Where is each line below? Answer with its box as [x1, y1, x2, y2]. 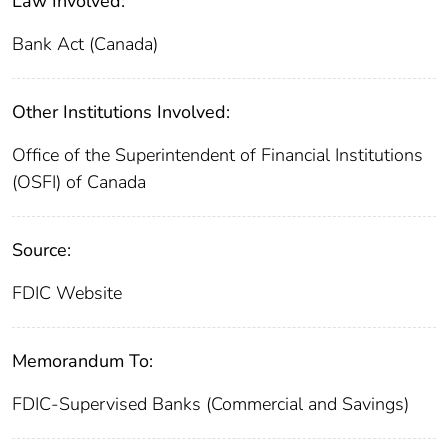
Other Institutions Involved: [12, 100, 230, 125]
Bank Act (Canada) [12, 32, 158, 57]
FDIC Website [12, 281, 122, 306]
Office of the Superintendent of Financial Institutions [12, 143, 423, 168]
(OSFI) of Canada [12, 170, 146, 195]
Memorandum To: [12, 349, 153, 374]
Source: [12, 238, 71, 263]
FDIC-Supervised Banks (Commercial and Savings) [12, 392, 409, 417]
